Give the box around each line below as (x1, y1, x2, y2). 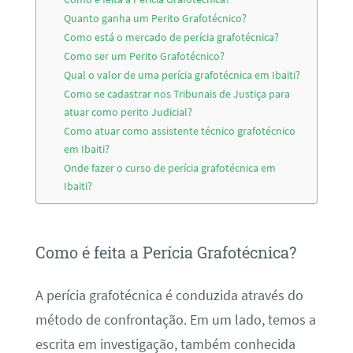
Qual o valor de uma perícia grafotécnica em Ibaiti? (64, 68, 301, 83)
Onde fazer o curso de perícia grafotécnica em (64, 161, 277, 176)
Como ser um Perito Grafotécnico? (64, 49, 225, 64)
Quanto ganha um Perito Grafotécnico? (64, 11, 247, 26)
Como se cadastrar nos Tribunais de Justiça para (64, 87, 291, 102)
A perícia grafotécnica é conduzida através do (35, 286, 303, 304)
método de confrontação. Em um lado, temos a (35, 310, 316, 329)
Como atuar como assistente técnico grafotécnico (64, 124, 296, 139)
